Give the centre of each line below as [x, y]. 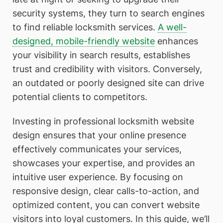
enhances [176, 41]
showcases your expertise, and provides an [104, 163]
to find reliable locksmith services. [85, 27]
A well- [172, 27]
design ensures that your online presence [99, 135]
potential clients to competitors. [80, 97]
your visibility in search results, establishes [101, 55]
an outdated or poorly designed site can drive [108, 83]
